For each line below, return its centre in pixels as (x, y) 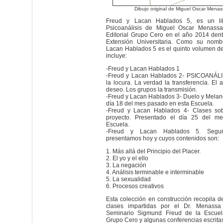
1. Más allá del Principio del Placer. (153, 151)
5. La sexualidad (128, 179)
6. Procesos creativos (135, 186)
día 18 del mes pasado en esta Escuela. (160, 104)
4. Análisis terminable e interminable (155, 172)
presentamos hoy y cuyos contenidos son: (163, 138)
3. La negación (126, 165)
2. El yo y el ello (127, 158)
